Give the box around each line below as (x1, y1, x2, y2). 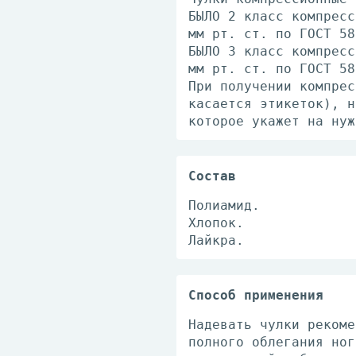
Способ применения (188, 288, 323, 303)
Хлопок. (188, 215, 244, 230)
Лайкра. (188, 233, 244, 248)
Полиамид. (188, 198, 260, 213)
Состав (188, 168, 236, 184)
